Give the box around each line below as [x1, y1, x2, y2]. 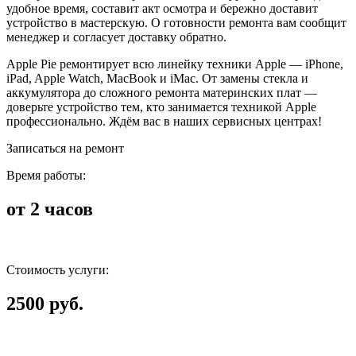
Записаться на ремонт [6, 141, 124, 155]
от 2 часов [6, 198, 93, 219]
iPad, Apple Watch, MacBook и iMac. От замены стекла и [6, 71, 308, 85]
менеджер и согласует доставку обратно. [6, 29, 226, 44]
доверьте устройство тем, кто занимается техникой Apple [6, 99, 316, 114]
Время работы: [6, 168, 86, 182]
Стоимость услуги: [6, 262, 109, 277]
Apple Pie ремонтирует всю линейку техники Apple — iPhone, [6, 56, 343, 71]
